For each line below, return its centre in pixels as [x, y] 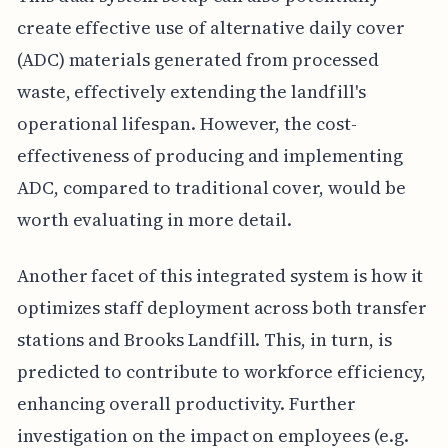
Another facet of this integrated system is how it [220, 275]
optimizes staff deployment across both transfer [221, 307]
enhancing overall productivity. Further [186, 403]
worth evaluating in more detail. [154, 219]
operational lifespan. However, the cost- [186, 123]
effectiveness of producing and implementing [209, 155]
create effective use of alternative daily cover [210, 27]
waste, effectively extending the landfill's [191, 91]
